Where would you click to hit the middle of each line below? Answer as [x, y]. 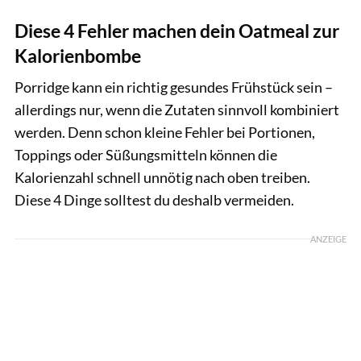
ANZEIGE [328, 239]
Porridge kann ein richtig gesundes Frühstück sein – [174, 87]
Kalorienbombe [78, 56]
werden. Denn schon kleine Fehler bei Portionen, [165, 132]
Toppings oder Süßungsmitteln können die [146, 154]
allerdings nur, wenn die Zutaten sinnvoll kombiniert [177, 109]
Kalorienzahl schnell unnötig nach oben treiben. [162, 177]
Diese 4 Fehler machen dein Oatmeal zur [177, 31]
